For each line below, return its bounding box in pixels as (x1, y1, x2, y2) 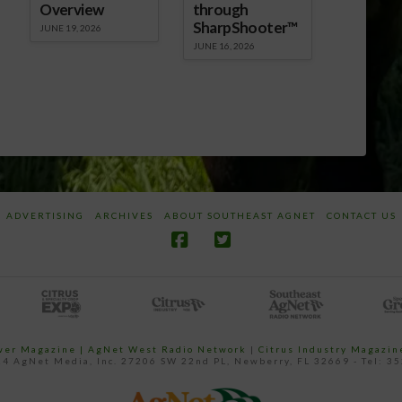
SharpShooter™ (192, 18, 298, 38)
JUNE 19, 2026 (39, 22, 102, 34)
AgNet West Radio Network (87, 344, 247, 355)
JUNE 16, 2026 (192, 40, 255, 52)
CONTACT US (326, 210, 397, 222)
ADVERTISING (5, 210, 84, 222)
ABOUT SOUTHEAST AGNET (163, 210, 316, 222)
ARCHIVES (94, 210, 153, 222)
